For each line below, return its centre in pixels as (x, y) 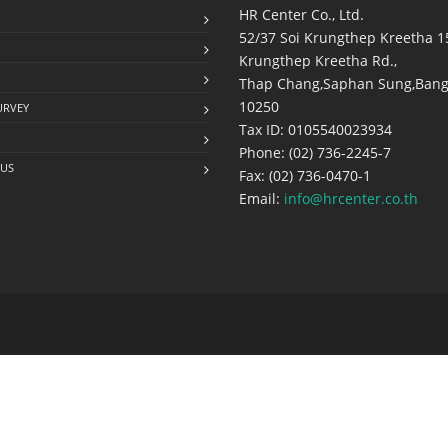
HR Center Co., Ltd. (301, 14)
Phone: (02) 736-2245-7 (315, 152)
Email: (261, 198)
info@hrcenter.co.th (351, 198)
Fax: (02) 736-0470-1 (305, 175)
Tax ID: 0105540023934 (315, 129)
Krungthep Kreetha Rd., (318, 60)
